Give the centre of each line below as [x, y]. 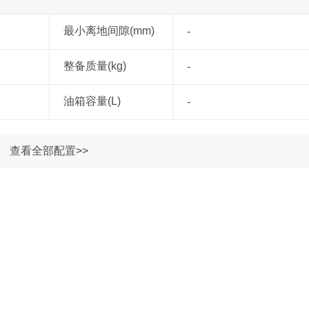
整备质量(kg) [95, 66]
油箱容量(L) [92, 101]
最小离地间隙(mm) [109, 31]
